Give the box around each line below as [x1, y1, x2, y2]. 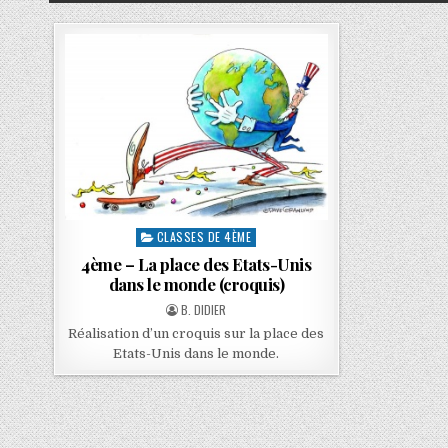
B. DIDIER [181, 301, 227, 319]
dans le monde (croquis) [108, 273, 285, 296]
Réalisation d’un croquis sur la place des [68, 326, 325, 342]
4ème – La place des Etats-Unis [81, 253, 312, 276]
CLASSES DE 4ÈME [156, 228, 252, 246]
